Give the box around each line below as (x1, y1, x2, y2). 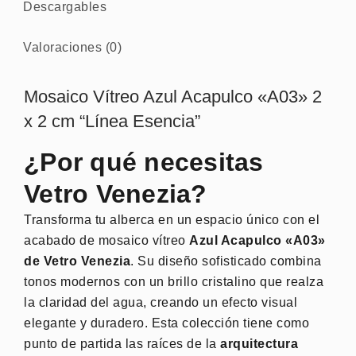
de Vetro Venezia (24, 253, 130, 268)
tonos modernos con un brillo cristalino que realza (24, 274, 323, 288)
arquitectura (220, 336, 298, 350)
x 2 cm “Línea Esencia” (24, 111, 200, 132)
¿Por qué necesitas (24, 147, 264, 176)
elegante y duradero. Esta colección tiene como (24, 315, 309, 330)
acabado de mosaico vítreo (24, 233, 189, 247)
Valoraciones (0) (23, 41, 122, 55)
